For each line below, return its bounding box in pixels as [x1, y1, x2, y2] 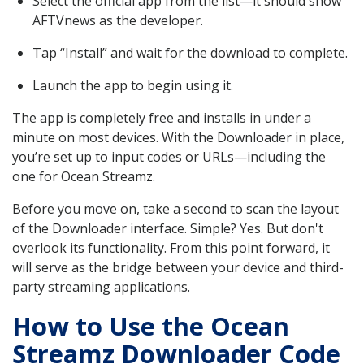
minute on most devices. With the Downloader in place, [12, 128, 344, 146]
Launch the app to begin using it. [32, 76, 233, 94]
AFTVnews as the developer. [32, 11, 203, 29]
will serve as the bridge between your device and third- [12, 258, 344, 276]
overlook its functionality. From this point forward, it [12, 238, 330, 257]
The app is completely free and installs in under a [12, 108, 311, 127]
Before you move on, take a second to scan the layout [12, 199, 339, 218]
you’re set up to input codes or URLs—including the [12, 147, 326, 166]
